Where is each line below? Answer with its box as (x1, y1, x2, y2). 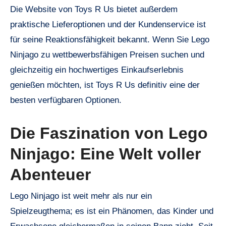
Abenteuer (10, 165, 91, 184)
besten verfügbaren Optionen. (10, 95, 122, 105)
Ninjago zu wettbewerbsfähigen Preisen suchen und (10, 50, 204, 60)
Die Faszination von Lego (10, 124, 208, 143)
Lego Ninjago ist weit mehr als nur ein (10, 191, 152, 201)
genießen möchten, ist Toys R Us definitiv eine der (10, 80, 200, 90)
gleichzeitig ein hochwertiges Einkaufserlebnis (10, 65, 184, 75)
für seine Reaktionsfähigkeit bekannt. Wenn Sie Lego (10, 35, 209, 45)
